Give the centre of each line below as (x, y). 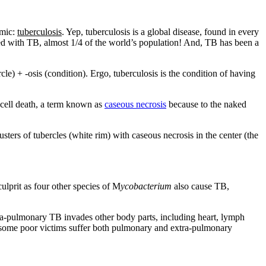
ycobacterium (146, 186)
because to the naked (206, 104)
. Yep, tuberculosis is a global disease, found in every (160, 31)
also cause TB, (200, 186)
